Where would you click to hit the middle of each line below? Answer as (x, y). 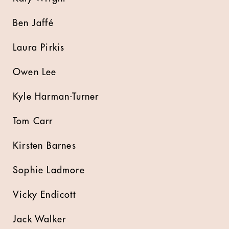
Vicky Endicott (44, 194)
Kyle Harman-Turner (56, 96)
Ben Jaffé (33, 23)
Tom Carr (33, 121)
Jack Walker (40, 219)
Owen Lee (35, 72)
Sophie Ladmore (49, 170)
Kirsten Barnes (44, 145)
